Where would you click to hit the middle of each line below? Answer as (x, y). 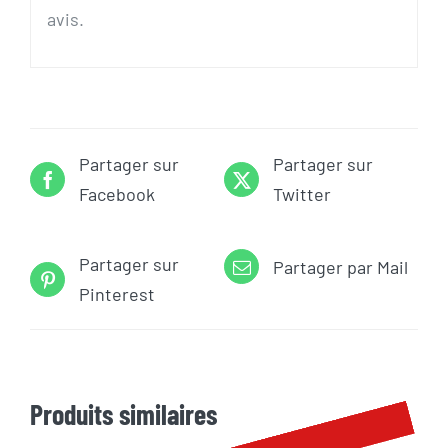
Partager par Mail (340, 266)
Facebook (117, 194)
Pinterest (117, 294)
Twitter (302, 194)
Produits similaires (123, 414)
